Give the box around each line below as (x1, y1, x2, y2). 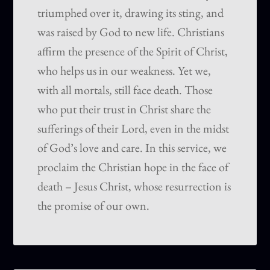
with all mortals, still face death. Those (37, 82, 213, 98)
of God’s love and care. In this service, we (37, 140, 227, 156)
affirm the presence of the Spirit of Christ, (37, 43, 228, 60)
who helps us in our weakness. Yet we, (37, 63, 212, 79)
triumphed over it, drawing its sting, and (37, 5, 224, 21)
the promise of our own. (37, 198, 150, 214)
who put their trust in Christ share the (37, 101, 212, 118)
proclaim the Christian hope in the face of (37, 159, 229, 175)
